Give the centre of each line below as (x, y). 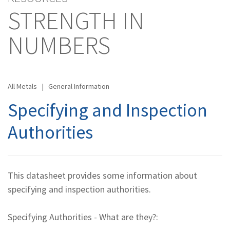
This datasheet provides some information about (102, 175)
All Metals (23, 86)
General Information (78, 86)
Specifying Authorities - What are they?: (83, 217)
